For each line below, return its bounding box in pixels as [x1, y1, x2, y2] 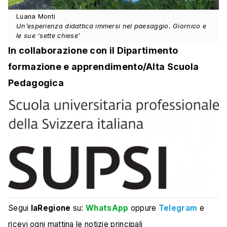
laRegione [30, 203, 71, 213]
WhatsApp [86, 203, 129, 213]
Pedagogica [8, 78, 64, 89]
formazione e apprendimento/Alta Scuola [8, 61, 199, 72]
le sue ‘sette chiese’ [16, 32, 81, 40]
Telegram [158, 203, 198, 213]
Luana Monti [16, 13, 56, 21]
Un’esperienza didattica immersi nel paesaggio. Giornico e [16, 22, 207, 30]
